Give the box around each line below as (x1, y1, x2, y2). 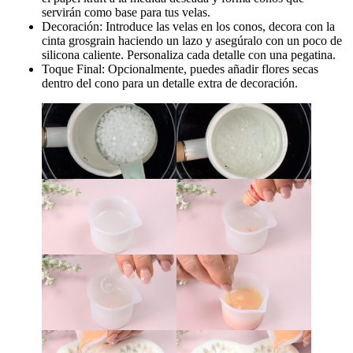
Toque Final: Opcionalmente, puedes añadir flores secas (42, 61, 318, 76)
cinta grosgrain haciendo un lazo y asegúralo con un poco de (42, 33, 342, 47)
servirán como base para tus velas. (42, 5, 210, 19)
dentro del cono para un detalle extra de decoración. (42, 76, 298, 90)
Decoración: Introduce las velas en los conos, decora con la (42, 19, 335, 33)
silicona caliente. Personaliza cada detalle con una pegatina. (42, 47, 336, 61)
